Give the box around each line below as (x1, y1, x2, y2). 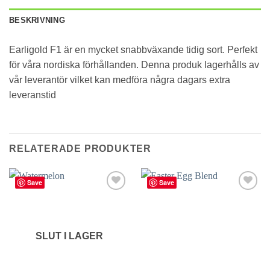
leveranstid (9, 89, 56, 100)
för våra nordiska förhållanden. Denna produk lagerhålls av (9, 59, 259, 70)
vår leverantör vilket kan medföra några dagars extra (9, 74, 230, 85)
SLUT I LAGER (35, 231, 103, 242)
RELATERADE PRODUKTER (9, 143, 151, 154)
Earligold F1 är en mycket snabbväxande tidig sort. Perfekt (9, 44, 257, 55)
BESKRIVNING (9, 15, 65, 25)
